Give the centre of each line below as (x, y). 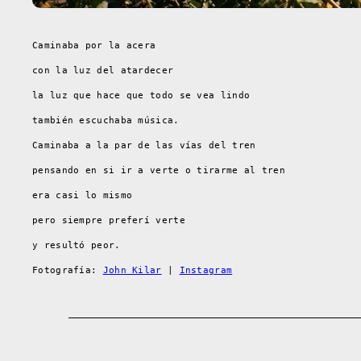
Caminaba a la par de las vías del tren (144, 145)
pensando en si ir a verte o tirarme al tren (159, 170)
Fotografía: (68, 270)
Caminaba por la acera (94, 45)
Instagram (206, 270)
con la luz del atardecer (103, 70)
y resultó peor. (77, 245)
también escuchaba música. (106, 120)
